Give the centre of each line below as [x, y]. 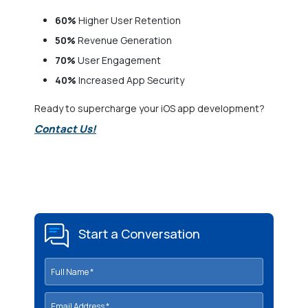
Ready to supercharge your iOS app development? [150, 109]
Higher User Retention [130, 21]
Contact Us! [65, 129]
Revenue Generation [124, 41]
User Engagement [119, 60]
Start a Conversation [138, 234]
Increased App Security [130, 80]
